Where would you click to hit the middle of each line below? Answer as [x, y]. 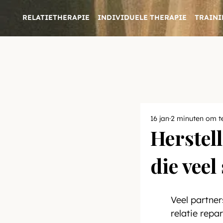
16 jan [160, 118]
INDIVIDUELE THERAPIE [142, 18]
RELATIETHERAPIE [56, 18]
